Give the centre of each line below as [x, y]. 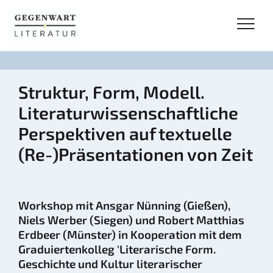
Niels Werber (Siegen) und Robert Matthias [131, 220]
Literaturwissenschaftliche [128, 112]
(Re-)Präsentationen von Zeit [136, 154]
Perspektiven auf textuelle [125, 133]
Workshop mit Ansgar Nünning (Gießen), [124, 205]
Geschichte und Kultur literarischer [110, 264]
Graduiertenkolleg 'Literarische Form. [117, 249]
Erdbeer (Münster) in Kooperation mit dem [130, 234]
